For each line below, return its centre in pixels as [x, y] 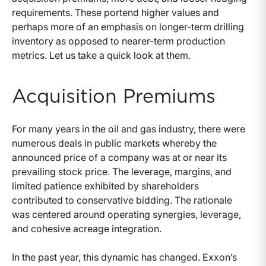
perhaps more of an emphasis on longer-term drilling [128, 27]
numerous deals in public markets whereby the [114, 143]
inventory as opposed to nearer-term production [118, 41]
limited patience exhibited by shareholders [105, 186]
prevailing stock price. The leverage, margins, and [122, 172]
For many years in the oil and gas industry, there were [129, 129]
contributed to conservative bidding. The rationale [122, 200]
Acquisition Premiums [114, 97]
